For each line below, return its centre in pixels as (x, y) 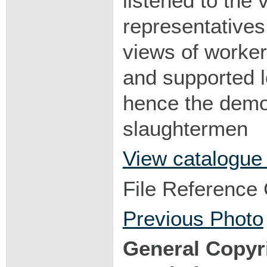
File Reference (190, 188)
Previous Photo (193, 218)
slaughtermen (185, 129)
